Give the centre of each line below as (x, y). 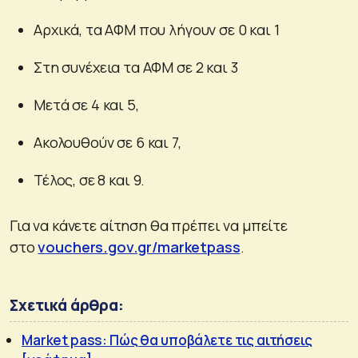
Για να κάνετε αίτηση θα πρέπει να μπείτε (149, 225)
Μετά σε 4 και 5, (86, 104)
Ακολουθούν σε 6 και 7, (107, 142)
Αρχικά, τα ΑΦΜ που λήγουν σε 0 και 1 (157, 29)
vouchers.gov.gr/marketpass (139, 247)
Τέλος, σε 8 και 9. (89, 179)
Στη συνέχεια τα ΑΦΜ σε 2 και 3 (136, 67)
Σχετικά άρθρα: (67, 305)
